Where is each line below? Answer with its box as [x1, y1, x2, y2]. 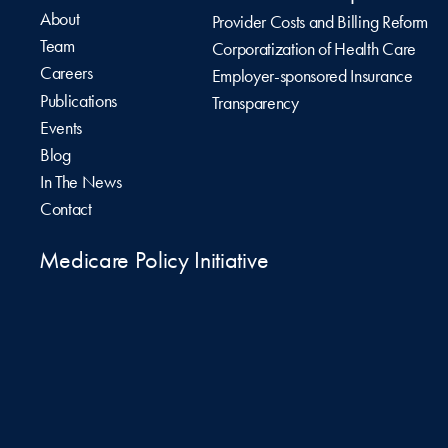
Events [40, 116, 83, 139]
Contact [40, 198, 92, 221]
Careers [40, 62, 93, 85]
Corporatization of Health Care [211, 37, 416, 60]
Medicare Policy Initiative [38, 246, 269, 275]
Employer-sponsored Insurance [211, 65, 413, 88]
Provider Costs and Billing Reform [211, 10, 428, 33]
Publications [40, 89, 118, 112]
